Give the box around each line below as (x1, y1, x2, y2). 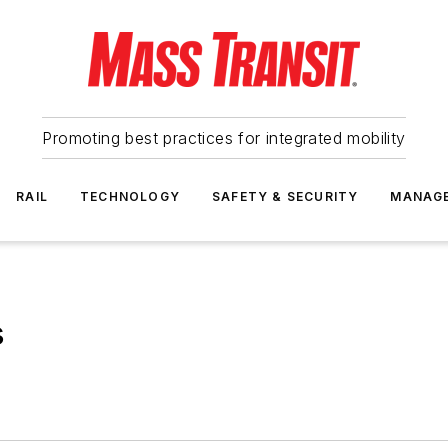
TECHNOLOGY (80, 189, 180, 204)
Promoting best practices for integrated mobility (42, 128, 406, 148)
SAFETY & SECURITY (212, 189, 359, 204)
